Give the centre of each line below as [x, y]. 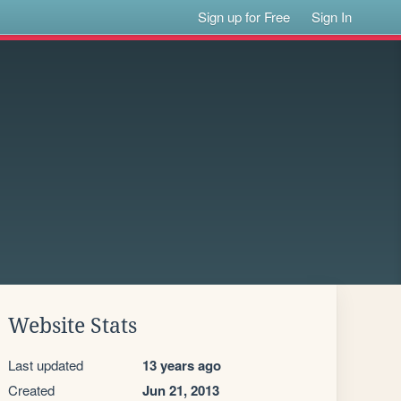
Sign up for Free [244, 17]
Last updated [46, 365]
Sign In [332, 17]
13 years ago [182, 365]
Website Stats [73, 326]
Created [31, 390]
